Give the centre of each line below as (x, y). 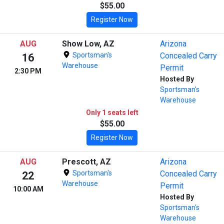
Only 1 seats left (112, 112)
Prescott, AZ (86, 161)
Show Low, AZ (88, 43)
